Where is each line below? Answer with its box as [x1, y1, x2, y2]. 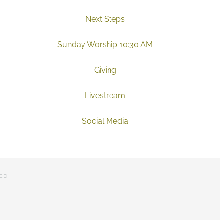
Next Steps [85, 14, 125, 24]
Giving [94, 65, 116, 75]
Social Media [82, 116, 128, 126]
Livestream [85, 91, 125, 100]
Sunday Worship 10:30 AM [57, 40, 153, 49]
